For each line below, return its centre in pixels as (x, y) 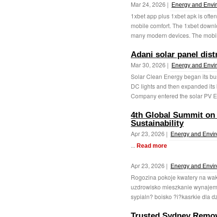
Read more (152, 146)
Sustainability (157, 123)
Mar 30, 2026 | (150, 65)
